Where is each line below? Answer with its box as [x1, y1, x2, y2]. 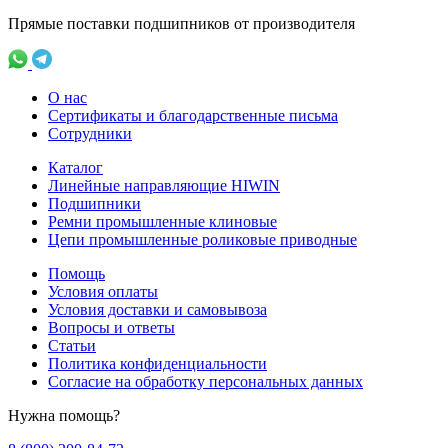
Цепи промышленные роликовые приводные [48, 230, 357, 248]
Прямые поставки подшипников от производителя [8, 14, 355, 32]
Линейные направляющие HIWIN [48, 176, 280, 194]
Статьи [48, 336, 96, 354]
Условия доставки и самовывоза [48, 300, 267, 318]
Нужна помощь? [8, 406, 120, 424]
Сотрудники [48, 124, 132, 142]
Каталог [48, 158, 103, 176]
